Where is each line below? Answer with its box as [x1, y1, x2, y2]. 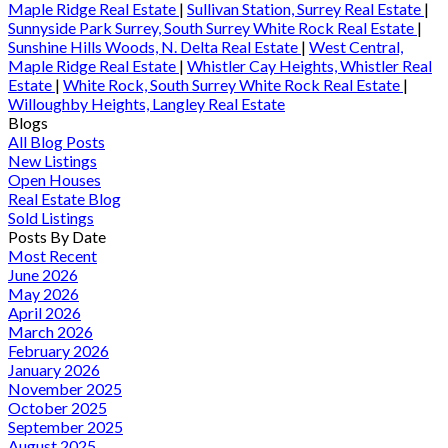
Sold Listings [8, 207, 94, 227]
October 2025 [8, 397, 107, 417]
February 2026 [8, 340, 109, 360]
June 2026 [8, 264, 78, 284]
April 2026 [8, 302, 81, 322]
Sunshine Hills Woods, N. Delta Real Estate [8, 36, 301, 56]
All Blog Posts [8, 131, 105, 151]
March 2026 [8, 321, 93, 341]
